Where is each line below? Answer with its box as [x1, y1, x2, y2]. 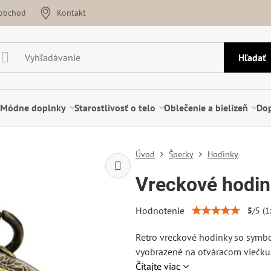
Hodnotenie [135, 204, 184, 217]
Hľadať [238, 51, 266, 64]
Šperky [168, 149, 194, 160]
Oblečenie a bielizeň [164, 102, 249, 114]
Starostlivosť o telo [74, 102, 156, 114]
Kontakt [57, 7, 87, 18]
